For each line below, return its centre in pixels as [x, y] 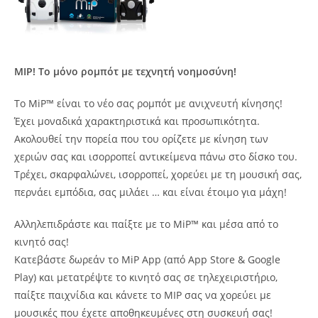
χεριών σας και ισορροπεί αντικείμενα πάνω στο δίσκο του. [156, 157]
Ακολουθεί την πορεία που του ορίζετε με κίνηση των [141, 139]
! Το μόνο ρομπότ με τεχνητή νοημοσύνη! [135, 71]
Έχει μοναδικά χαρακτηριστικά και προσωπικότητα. [137, 121]
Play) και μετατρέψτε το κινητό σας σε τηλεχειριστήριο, [146, 277]
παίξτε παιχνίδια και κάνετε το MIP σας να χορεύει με [143, 295]
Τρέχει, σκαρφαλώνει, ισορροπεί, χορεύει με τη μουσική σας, [158, 174]
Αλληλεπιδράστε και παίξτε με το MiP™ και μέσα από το [146, 224]
